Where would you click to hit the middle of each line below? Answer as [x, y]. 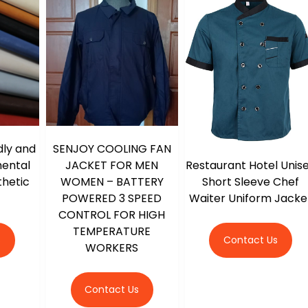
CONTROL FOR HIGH [112, 214]
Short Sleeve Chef [250, 181]
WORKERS [112, 247]
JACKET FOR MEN [112, 165]
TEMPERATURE [112, 231]
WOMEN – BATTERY [112, 181]
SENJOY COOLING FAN [112, 148]
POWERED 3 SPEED [112, 198]
